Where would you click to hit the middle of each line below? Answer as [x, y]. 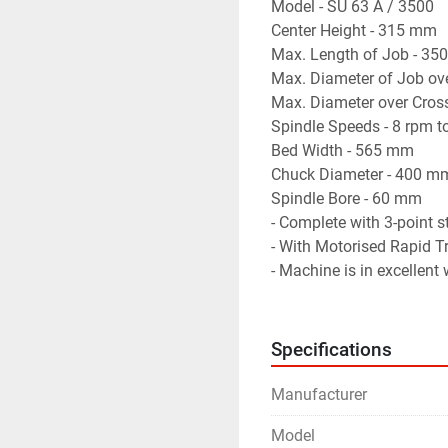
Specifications [331, 350]
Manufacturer [319, 394]
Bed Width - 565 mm [342, 150]
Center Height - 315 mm [354, 30]
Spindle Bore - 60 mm [346, 198]
